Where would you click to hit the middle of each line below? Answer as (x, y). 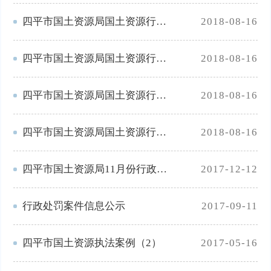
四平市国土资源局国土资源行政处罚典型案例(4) (162, 21)
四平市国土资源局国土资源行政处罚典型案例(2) (162, 95)
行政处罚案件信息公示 (74, 206)
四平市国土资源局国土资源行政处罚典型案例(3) (162, 58)
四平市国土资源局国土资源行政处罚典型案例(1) (162, 132)
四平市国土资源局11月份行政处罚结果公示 (162, 169)
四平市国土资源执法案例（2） (92, 243)
